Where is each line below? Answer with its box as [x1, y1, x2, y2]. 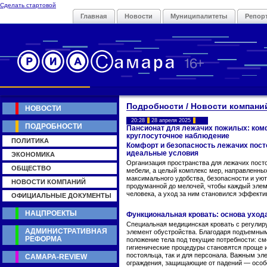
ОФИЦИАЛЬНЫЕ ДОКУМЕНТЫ [11, 192, 111, 199]
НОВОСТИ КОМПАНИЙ [11, 178, 86, 185]
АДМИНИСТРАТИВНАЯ [25, 227, 107, 235]
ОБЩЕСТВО [11, 164, 51, 172]
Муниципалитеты [170, 13, 227, 20]
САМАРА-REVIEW [25, 253, 87, 261]
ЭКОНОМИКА [11, 151, 55, 158]
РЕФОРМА [25, 235, 62, 243]
